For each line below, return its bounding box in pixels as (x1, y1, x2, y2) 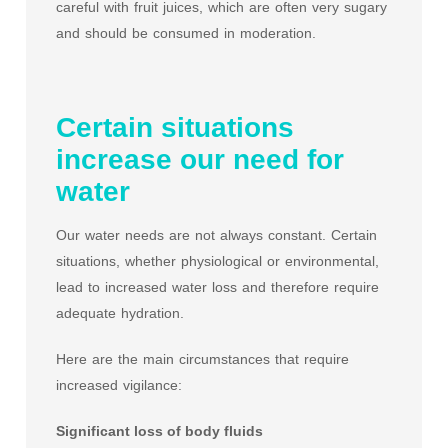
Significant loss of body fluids (56, 423, 263, 439)
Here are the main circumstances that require (56, 351, 349, 367)
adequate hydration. (56, 305, 184, 321)
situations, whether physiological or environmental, (56, 253, 379, 269)
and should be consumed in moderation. (56, 25, 316, 41)
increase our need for (56, 144, 344, 175)
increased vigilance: (56, 377, 182, 393)
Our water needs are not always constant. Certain (56, 227, 377, 243)
